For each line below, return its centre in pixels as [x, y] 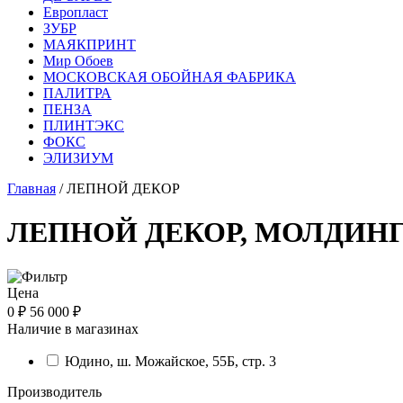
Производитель [54, 391]
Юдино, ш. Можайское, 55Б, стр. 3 [170, 361]
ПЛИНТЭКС [84, 125]
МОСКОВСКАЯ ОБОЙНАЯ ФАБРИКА [170, 77]
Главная [31, 188]
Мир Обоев [78, 61]
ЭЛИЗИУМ [78, 158]
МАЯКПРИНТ [90, 45]
